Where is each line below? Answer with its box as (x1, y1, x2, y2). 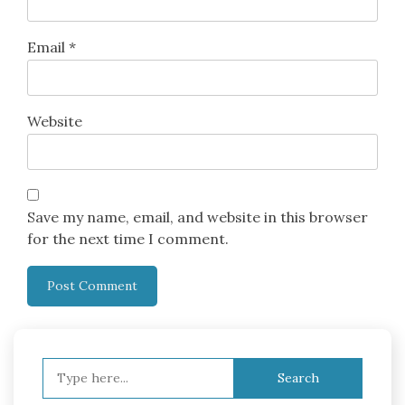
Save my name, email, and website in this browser (27, 208, 368, 227)
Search (42, 359, 89, 378)
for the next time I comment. (27, 230, 229, 249)
